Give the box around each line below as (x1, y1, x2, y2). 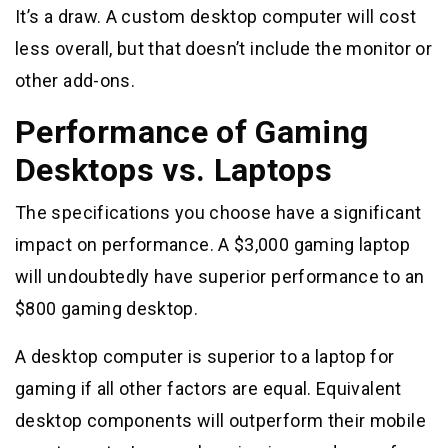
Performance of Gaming (15, 112, 369, 151)
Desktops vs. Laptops (15, 150, 333, 189)
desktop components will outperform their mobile (15, 409, 426, 431)
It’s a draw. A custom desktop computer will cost (15, 5, 417, 27)
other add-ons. (15, 69, 136, 91)
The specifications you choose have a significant (15, 201, 422, 223)
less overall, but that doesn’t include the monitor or (15, 37, 433, 59)
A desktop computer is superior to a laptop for (15, 345, 395, 367)
